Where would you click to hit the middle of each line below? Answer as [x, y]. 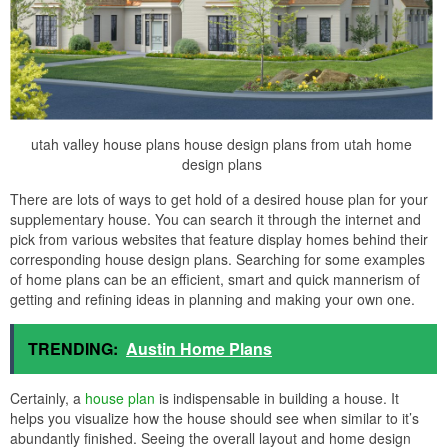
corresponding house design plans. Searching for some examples [217, 258]
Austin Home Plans [199, 348]
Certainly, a [47, 397]
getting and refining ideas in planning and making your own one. [212, 298]
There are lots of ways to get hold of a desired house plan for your [219, 198]
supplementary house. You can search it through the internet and [215, 218]
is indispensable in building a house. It [277, 397]
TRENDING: [73, 348]
